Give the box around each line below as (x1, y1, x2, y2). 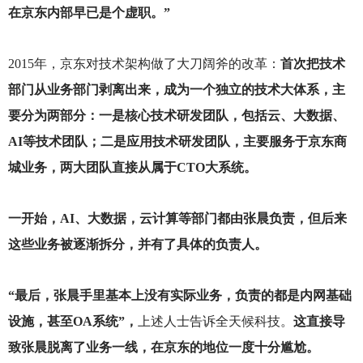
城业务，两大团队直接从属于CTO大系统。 (7, 160, 257, 174)
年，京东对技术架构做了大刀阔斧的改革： (33, 56, 280, 70)
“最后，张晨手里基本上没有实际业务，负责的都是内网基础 (7, 288, 352, 303)
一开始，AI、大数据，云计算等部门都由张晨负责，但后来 (7, 211, 347, 225)
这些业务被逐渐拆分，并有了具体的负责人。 (7, 237, 267, 251)
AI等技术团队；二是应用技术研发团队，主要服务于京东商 (7, 134, 347, 148)
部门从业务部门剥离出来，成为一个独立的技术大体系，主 (7, 82, 345, 96)
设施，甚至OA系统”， (7, 314, 138, 329)
